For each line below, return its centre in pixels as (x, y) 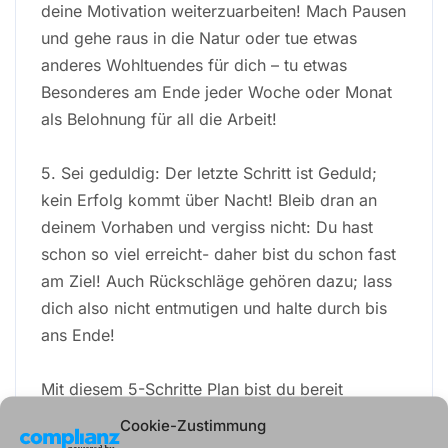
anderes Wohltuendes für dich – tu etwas (194, 64)
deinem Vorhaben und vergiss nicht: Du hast (207, 226)
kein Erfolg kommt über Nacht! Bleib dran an (209, 199)
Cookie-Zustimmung (193, 425)
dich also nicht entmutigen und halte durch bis (214, 307)
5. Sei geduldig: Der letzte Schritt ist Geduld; (209, 172)
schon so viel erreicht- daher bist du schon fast (218, 253)
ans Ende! (78, 334)
